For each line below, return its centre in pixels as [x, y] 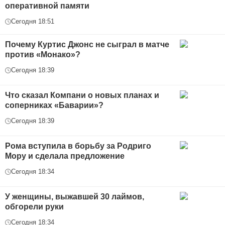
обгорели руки [34, 207]
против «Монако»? [43, 55]
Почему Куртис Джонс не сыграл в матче [87, 45]
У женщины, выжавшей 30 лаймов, [75, 197]
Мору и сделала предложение [65, 156]
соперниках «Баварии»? [54, 105]
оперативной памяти [47, 6]
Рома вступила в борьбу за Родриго [78, 146]
